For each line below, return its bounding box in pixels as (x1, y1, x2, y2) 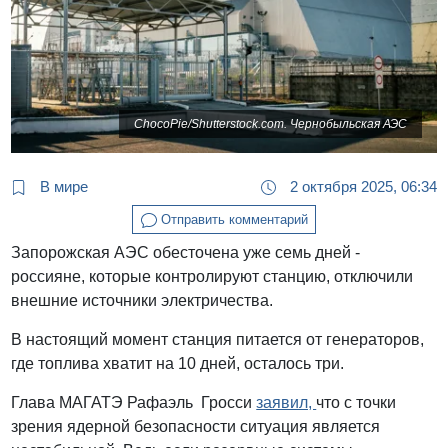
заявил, (256, 394, 317, 412)
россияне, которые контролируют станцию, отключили (11, 268, 414, 286)
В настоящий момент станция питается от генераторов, (11, 331, 425, 349)
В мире (36, 177, 89, 195)
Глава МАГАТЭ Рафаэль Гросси (11, 394, 257, 412)
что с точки (316, 394, 397, 412)
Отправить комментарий (156, 211, 308, 227)
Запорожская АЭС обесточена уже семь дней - (11, 244, 361, 262)
